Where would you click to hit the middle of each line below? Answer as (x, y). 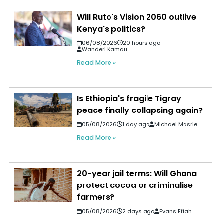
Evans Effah (175, 211)
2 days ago (138, 211)
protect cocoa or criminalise (135, 185)
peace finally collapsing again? (140, 110)
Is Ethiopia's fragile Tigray (129, 99)
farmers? (95, 197)
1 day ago (136, 125)
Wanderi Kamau (104, 50)
